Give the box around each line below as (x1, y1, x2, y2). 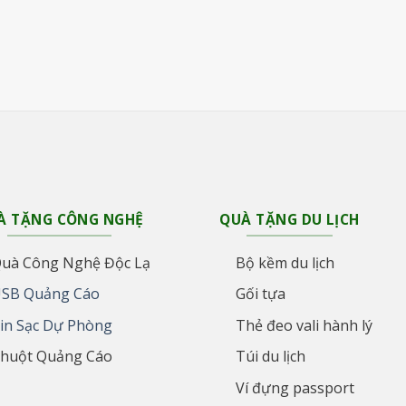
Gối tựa (235, 284, 285, 304)
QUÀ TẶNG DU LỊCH (219, 209, 360, 230)
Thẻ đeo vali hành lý (235, 314, 372, 335)
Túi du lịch (235, 346, 305, 367)
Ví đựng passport (235, 377, 354, 398)
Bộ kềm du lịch (235, 252, 334, 273)
